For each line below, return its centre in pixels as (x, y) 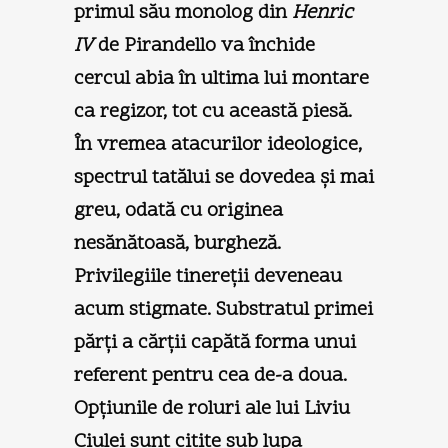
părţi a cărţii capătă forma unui (215, 342)
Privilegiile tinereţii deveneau (208, 276)
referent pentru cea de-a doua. (210, 375)
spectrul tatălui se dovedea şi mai (224, 177)
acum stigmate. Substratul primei (223, 309)
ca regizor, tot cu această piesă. (213, 111)
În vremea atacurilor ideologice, (218, 144)
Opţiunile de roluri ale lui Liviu (212, 408)
